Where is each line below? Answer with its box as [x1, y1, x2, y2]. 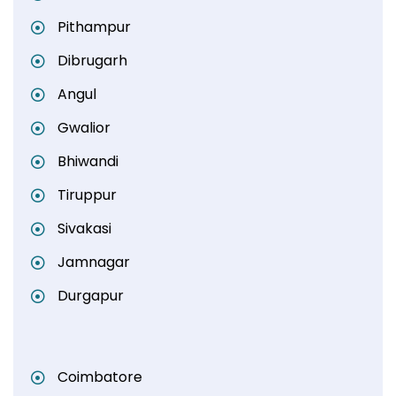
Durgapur [57, 285, 124, 306]
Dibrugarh [57, 49, 127, 71]
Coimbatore [57, 366, 142, 387]
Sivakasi [57, 217, 111, 239]
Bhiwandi [57, 150, 118, 171]
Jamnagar [57, 251, 130, 272]
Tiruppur [57, 184, 117, 205]
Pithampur [57, 16, 131, 37]
